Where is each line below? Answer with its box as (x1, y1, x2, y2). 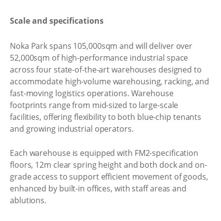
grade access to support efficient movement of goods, (10, 171, 208, 182)
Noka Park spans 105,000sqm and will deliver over (10, 40, 193, 51)
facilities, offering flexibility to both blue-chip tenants (10, 111, 202, 122)
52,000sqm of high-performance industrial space (10, 52, 188, 63)
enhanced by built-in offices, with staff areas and (10, 183, 186, 194)
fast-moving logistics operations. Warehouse (10, 87, 174, 99)
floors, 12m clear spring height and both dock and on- (10, 159, 207, 170)
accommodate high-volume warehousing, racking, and (10, 75, 210, 87)
